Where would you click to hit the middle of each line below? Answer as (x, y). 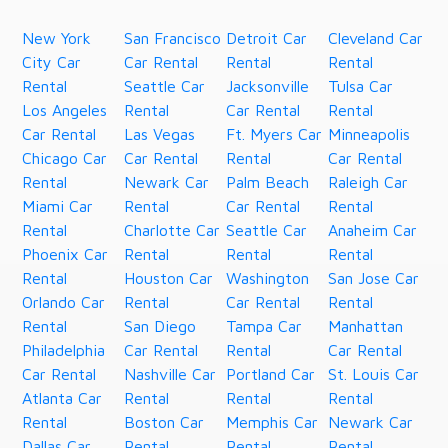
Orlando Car (64, 302)
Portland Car (271, 374)
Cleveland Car (376, 38)
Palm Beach (268, 182)
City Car (52, 62)
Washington (268, 278)
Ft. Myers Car (274, 134)
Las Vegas (160, 134)
